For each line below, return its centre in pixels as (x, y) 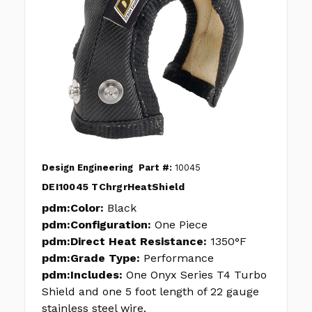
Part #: (155, 168)
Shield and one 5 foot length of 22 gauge (150, 292)
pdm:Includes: (82, 275)
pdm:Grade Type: (91, 258)
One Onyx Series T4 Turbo (196, 275)
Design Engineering (87, 168)
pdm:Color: (73, 208)
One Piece (181, 225)
